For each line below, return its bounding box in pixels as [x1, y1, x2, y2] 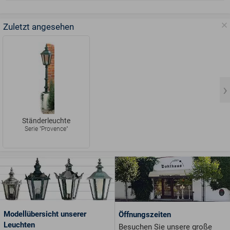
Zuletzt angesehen [3, 22, 74, 32]
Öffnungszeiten [119, 209, 171, 219]
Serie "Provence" [25, 125, 68, 132]
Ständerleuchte [22, 116, 70, 125]
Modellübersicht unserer [4, 209, 86, 219]
